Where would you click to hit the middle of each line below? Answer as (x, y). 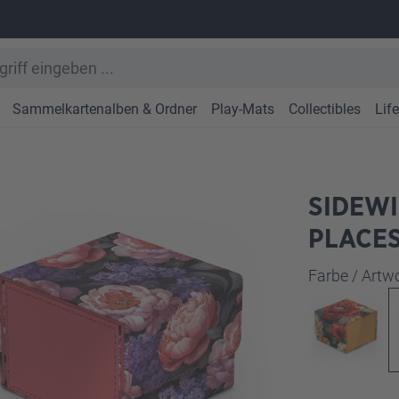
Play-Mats (243, 110)
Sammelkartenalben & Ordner (105, 110)
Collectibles (325, 110)
